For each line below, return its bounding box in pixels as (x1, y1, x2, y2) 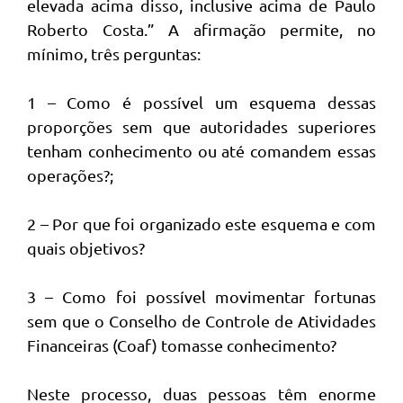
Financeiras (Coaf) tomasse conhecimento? (27, 336, 336, 355)
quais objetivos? (27, 238, 145, 258)
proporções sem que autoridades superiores (27, 117, 376, 137)
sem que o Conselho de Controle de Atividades (27, 311, 376, 331)
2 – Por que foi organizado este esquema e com (27, 214, 376, 234)
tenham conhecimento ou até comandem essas (27, 141, 376, 161)
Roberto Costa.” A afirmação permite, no (27, 20, 376, 40)
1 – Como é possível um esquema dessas (27, 93, 376, 112)
